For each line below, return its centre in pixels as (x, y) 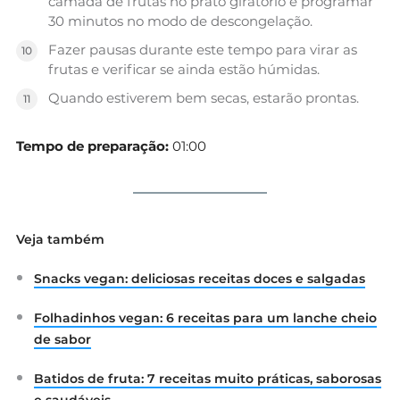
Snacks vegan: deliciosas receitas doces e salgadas (200, 279)
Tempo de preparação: (92, 146)
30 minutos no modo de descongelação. (180, 21)
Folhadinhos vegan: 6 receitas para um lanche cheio (205, 318)
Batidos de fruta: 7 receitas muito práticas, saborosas (208, 379)
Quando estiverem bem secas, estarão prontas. (204, 98)
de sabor (62, 340)
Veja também (60, 240)
